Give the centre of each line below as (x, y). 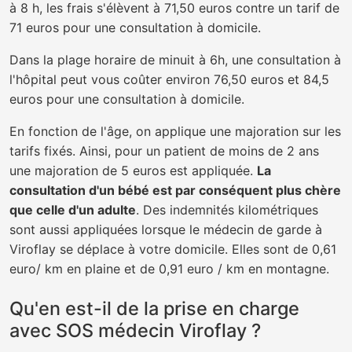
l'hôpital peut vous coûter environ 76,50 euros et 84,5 (169, 79)
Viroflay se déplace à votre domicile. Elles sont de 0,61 (173, 249)
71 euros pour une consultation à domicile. (135, 27)
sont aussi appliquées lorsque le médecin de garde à (166, 229)
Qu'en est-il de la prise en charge (154, 308)
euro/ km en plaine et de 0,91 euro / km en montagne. (169, 269)
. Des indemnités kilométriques (227, 210)
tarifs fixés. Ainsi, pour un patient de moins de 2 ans (164, 151)
